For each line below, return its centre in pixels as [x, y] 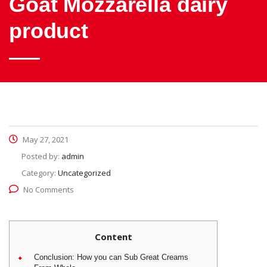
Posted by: [41, 156]
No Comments [49, 190]
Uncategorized [84, 173]
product [49, 31]
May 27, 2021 [45, 139]
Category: [40, 173]
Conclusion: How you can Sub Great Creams [111, 257]
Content [113, 237]
